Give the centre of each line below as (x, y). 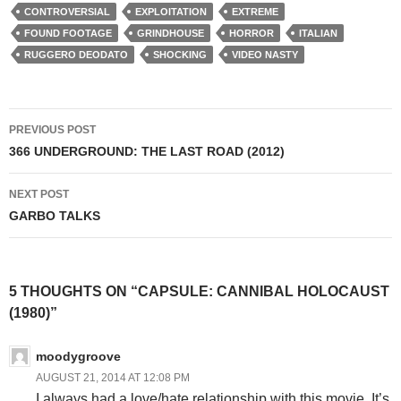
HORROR (252, 34)
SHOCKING (180, 55)
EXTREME (255, 12)
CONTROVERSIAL (67, 12)
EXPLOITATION (171, 12)
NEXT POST (39, 195)
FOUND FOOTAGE (68, 34)
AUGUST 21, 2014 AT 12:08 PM (113, 378)
